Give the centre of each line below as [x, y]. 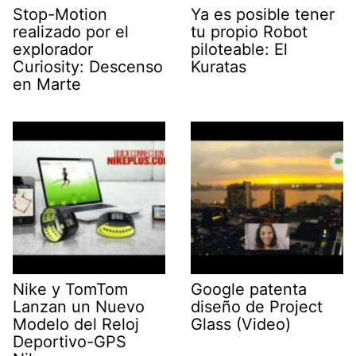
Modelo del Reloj [76, 324]
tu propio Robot [249, 31]
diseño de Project [257, 306]
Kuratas [219, 66]
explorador [53, 49]
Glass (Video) [241, 324]
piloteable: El [239, 49]
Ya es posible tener [263, 14]
